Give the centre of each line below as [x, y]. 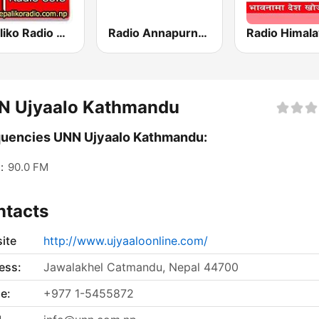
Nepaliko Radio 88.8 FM [61, 33]
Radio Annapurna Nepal [203, 33]
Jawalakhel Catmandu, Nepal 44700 [141, 267]
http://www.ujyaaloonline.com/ [126, 241]
